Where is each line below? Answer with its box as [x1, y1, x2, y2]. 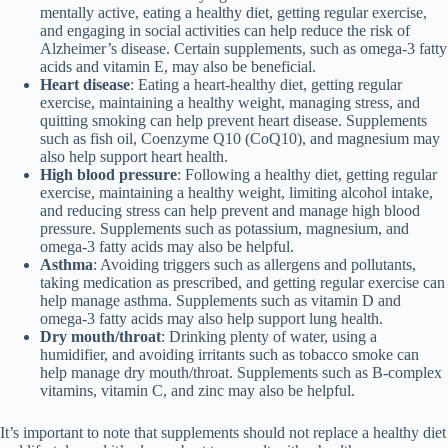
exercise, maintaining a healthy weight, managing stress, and [40, 93, 420, 111]
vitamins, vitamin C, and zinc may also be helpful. [40, 381, 355, 399]
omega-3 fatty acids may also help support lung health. [40, 309, 383, 327]
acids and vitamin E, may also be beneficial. [40, 57, 316, 75]
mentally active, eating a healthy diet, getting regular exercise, [40, 3, 427, 21]
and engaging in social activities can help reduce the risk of [40, 21, 410, 39]
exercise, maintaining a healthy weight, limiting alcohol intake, [40, 183, 433, 201]
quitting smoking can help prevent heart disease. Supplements [40, 111, 427, 129]
